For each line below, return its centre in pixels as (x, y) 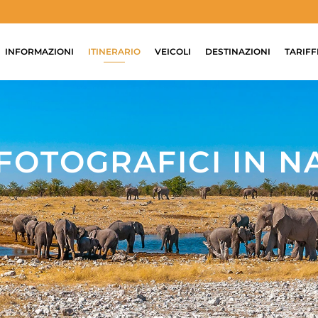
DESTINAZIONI (238, 51)
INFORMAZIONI (40, 51)
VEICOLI (173, 51)
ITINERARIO (115, 51)
